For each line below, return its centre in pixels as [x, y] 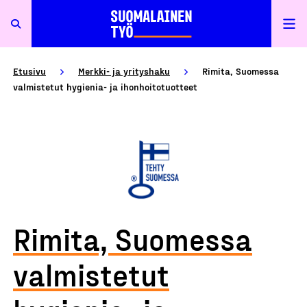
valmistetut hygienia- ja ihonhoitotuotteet [105, 87]
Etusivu [29, 71]
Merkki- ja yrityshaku [124, 71]
